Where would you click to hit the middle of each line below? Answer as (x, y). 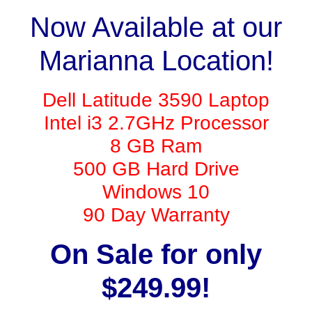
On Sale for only (156, 254)
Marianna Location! (156, 60)
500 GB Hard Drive (156, 169)
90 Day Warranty (156, 214)
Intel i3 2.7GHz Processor (156, 123)
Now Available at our (156, 27)
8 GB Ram (156, 146)
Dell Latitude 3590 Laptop (156, 100)
